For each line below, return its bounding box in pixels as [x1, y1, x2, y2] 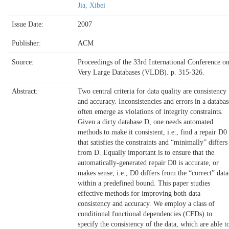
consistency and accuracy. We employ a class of [78, 200, 215, 208]
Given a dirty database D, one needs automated [78, 118, 213, 126]
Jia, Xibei [78, 2, 105, 9]
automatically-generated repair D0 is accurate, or [78, 159, 219, 167]
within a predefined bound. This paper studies [78, 179, 210, 187]
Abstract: [12, 87, 40, 95]
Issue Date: [12, 20, 45, 28]
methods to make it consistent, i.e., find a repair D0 [78, 128, 227, 136]
